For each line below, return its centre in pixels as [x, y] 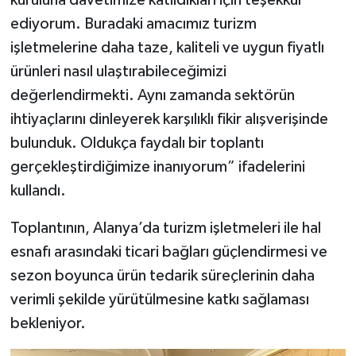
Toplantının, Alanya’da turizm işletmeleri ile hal [165, 228]
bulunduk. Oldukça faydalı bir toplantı [137, 143]
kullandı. [38, 190]
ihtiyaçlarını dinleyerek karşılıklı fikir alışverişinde [169, 119]
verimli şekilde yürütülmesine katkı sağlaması [159, 299]
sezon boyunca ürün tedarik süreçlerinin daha [162, 275]
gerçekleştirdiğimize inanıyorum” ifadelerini [157, 166]
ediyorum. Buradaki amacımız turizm [133, 23]
